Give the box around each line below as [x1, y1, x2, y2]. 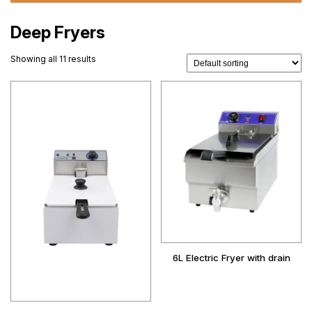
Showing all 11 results [10, 53, 96, 64]
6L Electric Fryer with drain [172, 251, 290, 263]
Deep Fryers [10, 22, 105, 42]
